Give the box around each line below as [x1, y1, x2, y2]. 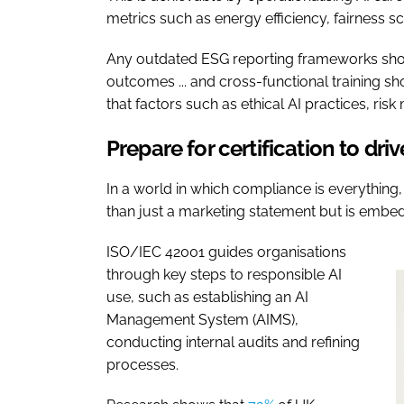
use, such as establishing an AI [106, 288, 308, 306]
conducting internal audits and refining [106, 333, 360, 351]
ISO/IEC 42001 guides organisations [106, 243, 346, 261]
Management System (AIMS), [106, 310, 298, 328]
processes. [106, 355, 179, 373]
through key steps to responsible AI [106, 265, 342, 283]
